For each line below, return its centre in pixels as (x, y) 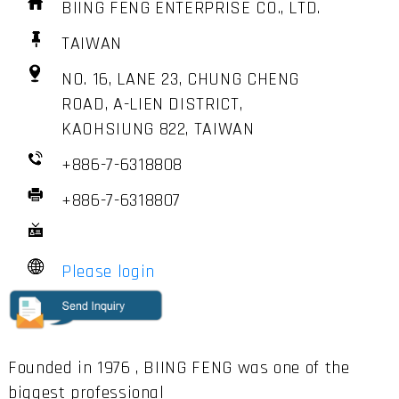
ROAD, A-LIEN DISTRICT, (152, 104)
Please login (108, 271)
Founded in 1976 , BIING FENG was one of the (179, 368)
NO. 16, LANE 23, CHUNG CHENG (181, 79)
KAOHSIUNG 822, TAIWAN (161, 129)
